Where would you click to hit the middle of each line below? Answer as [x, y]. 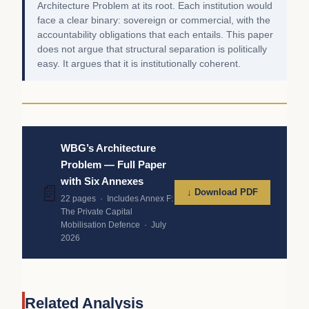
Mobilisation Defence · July [113, 225]
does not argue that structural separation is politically [152, 50]
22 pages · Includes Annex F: [117, 199]
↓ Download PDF [222, 192]
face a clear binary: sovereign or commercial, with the [154, 21]
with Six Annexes [102, 181]
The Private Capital [97, 212]
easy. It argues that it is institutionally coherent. [139, 64]
